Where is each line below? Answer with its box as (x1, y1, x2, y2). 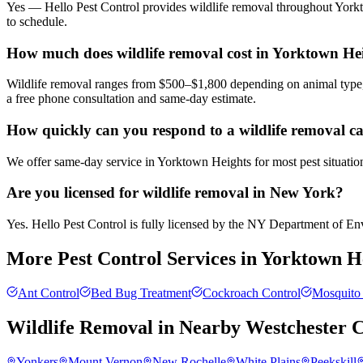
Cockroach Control (203, 285, 301, 300)
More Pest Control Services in (6, 248, 261, 269)
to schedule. (6, 14, 67, 28)
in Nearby (153, 316, 246, 338)
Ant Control (18, 285, 79, 300)
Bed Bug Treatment (91, 285, 191, 300)
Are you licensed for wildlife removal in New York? (6, 184, 344, 202)
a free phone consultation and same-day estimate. (6, 92, 256, 106)
